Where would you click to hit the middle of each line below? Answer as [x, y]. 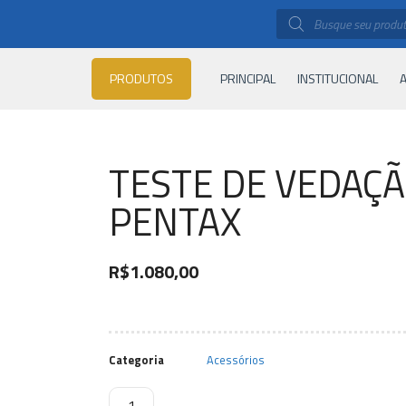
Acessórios [236, 360]
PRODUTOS [141, 78]
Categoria [136, 360]
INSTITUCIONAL [338, 78]
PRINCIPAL [248, 78]
